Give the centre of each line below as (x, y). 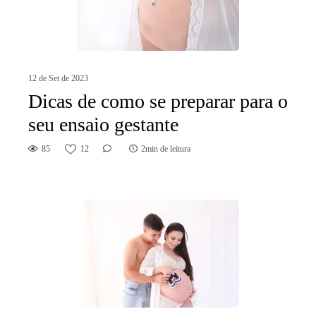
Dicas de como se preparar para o (158, 102)
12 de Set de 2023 (58, 79)
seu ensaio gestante (103, 125)
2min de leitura (166, 149)
